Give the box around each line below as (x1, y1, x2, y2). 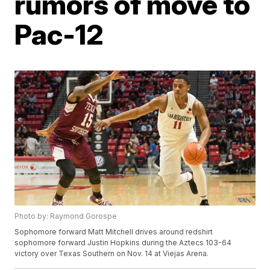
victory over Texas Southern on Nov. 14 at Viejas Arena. (14, 249, 209, 259)
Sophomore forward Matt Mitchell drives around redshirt (14, 227, 213, 237)
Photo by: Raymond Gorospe (14, 212, 118, 221)
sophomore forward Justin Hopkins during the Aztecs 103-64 (14, 238, 232, 248)
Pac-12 (14, 17, 104, 51)
